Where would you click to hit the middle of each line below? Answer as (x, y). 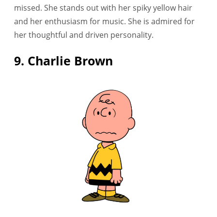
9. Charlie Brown (63, 61)
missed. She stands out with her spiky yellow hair (103, 8)
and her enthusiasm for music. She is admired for (104, 21)
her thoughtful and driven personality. (84, 35)
